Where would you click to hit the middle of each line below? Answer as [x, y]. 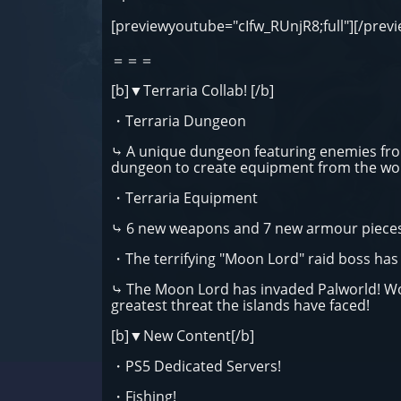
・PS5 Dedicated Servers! [196, 366]
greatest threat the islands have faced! [240, 305]
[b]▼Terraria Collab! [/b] [192, 90]
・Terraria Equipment [186, 198]
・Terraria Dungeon [179, 121]
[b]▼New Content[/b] [183, 336]
